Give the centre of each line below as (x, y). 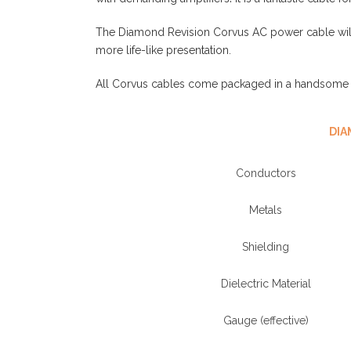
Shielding (266, 247)
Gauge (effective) (266, 320)
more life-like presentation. (163, 50)
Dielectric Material (266, 284)
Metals (266, 210)
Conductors (266, 173)
